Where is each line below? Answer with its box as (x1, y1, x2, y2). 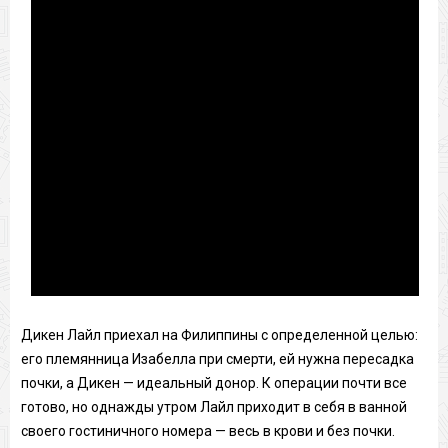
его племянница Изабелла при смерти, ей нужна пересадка (20, 350, 414, 367)
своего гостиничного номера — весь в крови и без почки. (20, 422, 395, 439)
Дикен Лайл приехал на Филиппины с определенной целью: (20, 326, 418, 343)
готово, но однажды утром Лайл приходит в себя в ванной (20, 398, 407, 415)
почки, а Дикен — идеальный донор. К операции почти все (20, 374, 407, 391)
